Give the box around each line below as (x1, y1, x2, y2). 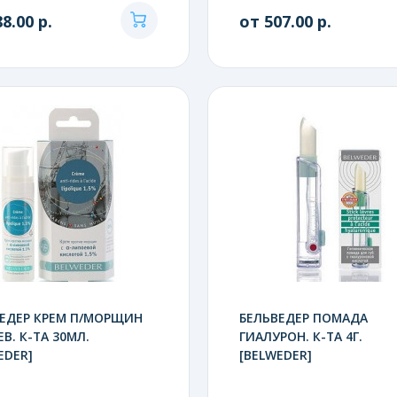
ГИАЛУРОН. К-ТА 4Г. (238, 327, 362, 345)
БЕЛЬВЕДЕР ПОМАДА (238, 308, 368, 326)
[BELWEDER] (238, 346, 312, 363)
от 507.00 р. (238, 10, 331, 32)
